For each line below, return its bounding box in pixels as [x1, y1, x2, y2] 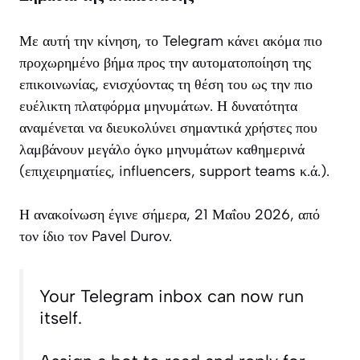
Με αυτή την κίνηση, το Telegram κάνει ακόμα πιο [19, 31, 322, 50]
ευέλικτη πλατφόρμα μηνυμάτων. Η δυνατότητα [19, 96, 297, 115]
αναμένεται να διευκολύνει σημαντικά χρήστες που [19, 118, 317, 137]
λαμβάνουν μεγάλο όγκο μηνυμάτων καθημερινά [19, 140, 305, 158]
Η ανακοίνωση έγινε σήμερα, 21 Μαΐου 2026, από [19, 205, 320, 223]
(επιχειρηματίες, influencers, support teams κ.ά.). [19, 162, 329, 180]
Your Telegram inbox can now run [39, 284, 304, 306]
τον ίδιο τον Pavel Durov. [19, 227, 172, 245]
